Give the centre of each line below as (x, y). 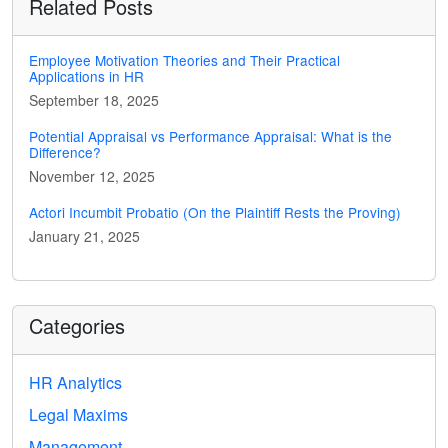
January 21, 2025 (84, 235)
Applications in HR (86, 75)
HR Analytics (75, 382)
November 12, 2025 (92, 175)
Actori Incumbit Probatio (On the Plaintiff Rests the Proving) (215, 211)
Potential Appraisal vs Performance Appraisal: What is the (210, 135)
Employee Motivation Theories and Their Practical (184, 59)
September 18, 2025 (94, 99)
